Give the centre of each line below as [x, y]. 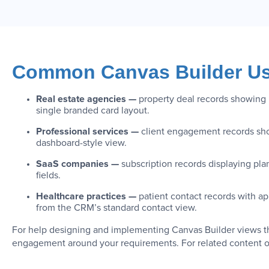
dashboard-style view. [81, 143]
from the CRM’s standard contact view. [116, 207]
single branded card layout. [93, 110]
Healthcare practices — [87, 196]
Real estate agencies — [87, 99]
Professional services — [89, 131]
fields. [48, 175]
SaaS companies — [79, 164]
